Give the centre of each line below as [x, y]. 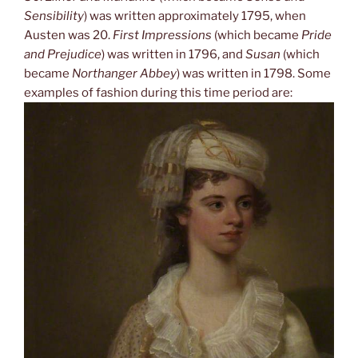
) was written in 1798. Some [254, 74]
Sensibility [54, 16]
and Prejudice [63, 55]
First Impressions [162, 36]
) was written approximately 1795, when [195, 16]
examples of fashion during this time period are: [158, 93]
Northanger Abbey [124, 74]
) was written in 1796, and [173, 55]
